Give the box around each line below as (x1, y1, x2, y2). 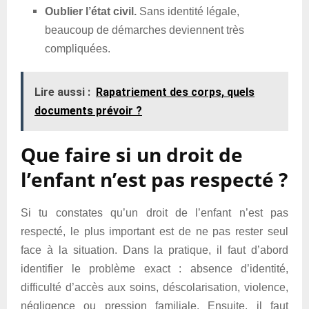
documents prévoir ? (34, 104, 142, 117)
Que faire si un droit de (21, 141, 243, 168)
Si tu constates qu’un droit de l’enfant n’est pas (21, 207, 288, 219)
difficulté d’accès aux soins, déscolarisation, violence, (21, 281, 288, 293)
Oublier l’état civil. (45, 6, 137, 17)
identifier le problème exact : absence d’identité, (21, 263, 288, 275)
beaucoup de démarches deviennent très (45, 24, 244, 36)
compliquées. (45, 43, 110, 54)
